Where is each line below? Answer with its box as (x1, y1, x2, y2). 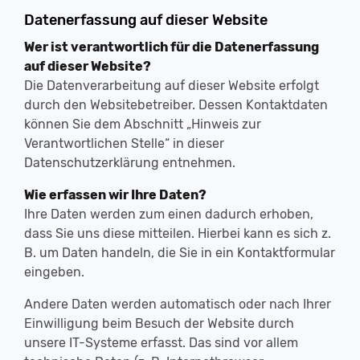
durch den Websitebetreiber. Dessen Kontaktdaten (24, 97, 328, 112)
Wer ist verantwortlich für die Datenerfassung (24, 39, 319, 55)
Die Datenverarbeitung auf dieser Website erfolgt (24, 78, 319, 93)
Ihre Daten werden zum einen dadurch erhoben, (24, 207, 313, 222)
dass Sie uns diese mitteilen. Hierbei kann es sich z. (24, 226, 331, 241)
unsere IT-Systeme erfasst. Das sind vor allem (24, 335, 298, 350)
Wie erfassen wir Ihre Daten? (24, 187, 207, 202)
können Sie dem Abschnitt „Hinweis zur (24, 117, 261, 132)
